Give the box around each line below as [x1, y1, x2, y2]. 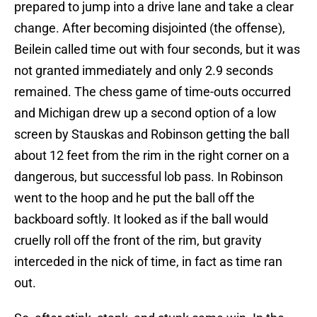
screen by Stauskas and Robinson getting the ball [14, 127, 289, 142]
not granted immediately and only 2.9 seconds [14, 63, 273, 79]
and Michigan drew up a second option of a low [14, 105, 277, 121]
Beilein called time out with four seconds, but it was [14, 42, 300, 57]
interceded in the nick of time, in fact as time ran [14, 254, 282, 270]
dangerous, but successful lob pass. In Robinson [14, 169, 283, 185]
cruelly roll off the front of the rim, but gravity [14, 233, 262, 248]
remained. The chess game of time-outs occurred [14, 84, 291, 100]
